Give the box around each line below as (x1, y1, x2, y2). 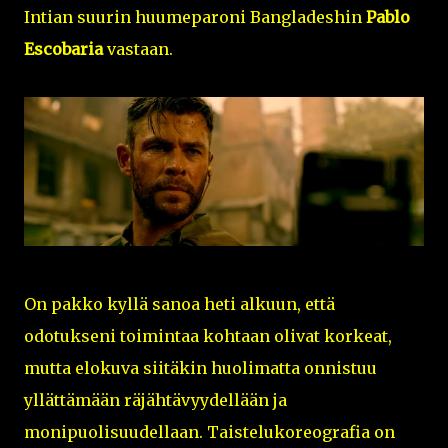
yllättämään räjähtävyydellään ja (24, 389, 287, 410)
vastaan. (103, 39, 173, 60)
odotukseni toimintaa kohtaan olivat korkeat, (24, 325, 392, 346)
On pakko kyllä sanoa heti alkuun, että (24, 293, 335, 314)
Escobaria (24, 39, 103, 60)
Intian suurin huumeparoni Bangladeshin (24, 7, 366, 28)
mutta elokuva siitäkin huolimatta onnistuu (24, 357, 377, 378)
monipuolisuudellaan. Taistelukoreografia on (24, 421, 395, 442)
